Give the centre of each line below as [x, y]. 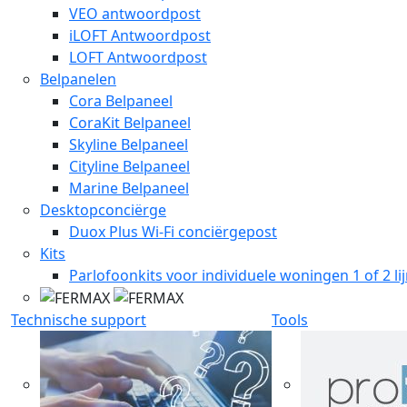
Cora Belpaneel [121, 100]
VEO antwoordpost [135, 13]
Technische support [79, 320]
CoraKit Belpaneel [130, 122]
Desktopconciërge [103, 209]
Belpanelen [78, 79]
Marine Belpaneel [129, 188]
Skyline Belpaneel [129, 144]
